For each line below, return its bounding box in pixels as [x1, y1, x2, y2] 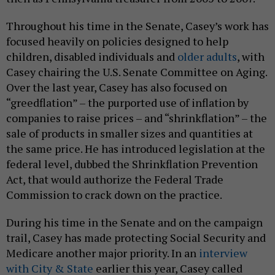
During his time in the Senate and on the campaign [6, 214, 263, 230]
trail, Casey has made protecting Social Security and [6, 230, 266, 245]
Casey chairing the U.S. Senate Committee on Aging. [6, 64, 267, 79]
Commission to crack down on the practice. [6, 187, 224, 202]
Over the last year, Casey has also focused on [6, 79, 227, 95]
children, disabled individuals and [6, 48, 177, 64]
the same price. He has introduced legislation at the [6, 141, 265, 156]
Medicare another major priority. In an [6, 245, 199, 260]
